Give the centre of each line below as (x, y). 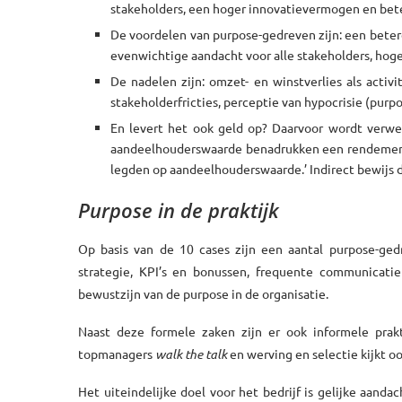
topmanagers (117, 353)
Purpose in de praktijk (179, 210)
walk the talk (191, 354)
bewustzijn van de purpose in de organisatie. (203, 293)
